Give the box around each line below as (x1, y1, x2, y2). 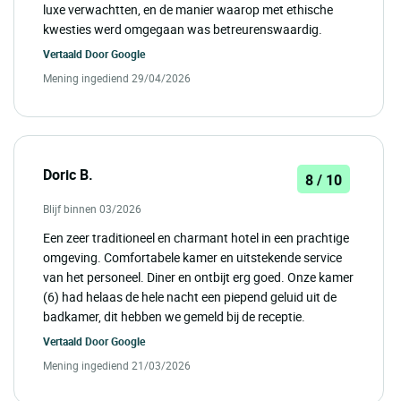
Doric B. (43, 164, 93, 184)
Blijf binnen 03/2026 (43, 200, 141, 216)
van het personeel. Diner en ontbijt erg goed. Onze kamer (43, 268, 354, 286)
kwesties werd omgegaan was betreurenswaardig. (43, 20, 322, 38)
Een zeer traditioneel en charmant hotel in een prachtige (43, 228, 349, 246)
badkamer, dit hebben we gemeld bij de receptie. (43, 307, 305, 325)
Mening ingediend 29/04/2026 (43, 70, 191, 85)
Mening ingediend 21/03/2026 (43, 357, 191, 372)
